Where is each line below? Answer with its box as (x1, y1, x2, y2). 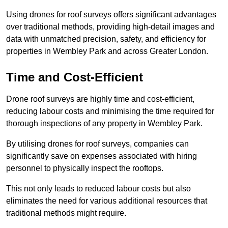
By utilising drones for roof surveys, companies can (6, 139, 189, 149)
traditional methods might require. (6, 209, 126, 218)
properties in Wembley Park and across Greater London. (6, 47, 208, 56)
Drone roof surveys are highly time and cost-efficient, (6, 95, 194, 104)
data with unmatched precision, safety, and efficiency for (6, 35, 206, 44)
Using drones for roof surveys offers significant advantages (6, 10, 216, 19)
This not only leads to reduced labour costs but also (6, 184, 191, 193)
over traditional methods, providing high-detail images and (6, 22, 215, 32)
